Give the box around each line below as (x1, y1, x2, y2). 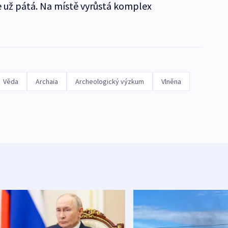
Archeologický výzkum (75, 76, 144, 86)
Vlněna (161, 76, 181, 86)
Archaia (35, 76, 58, 86)
